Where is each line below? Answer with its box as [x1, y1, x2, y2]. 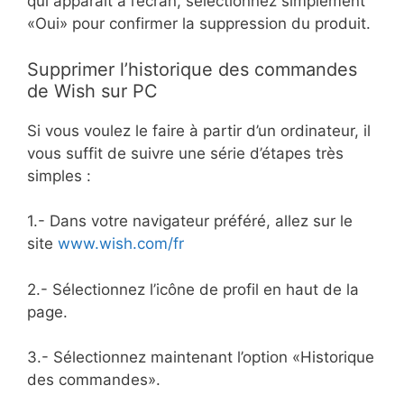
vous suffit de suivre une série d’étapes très [27, 143, 344, 162]
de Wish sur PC [27, 79, 158, 102]
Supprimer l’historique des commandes [27, 58, 357, 80]
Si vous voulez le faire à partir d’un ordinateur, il [27, 121, 371, 140]
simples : [27, 166, 91, 185]
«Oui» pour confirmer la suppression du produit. [27, 14, 371, 33]
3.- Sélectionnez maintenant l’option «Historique [27, 348, 374, 367]
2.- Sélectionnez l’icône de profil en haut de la [27, 280, 359, 298]
